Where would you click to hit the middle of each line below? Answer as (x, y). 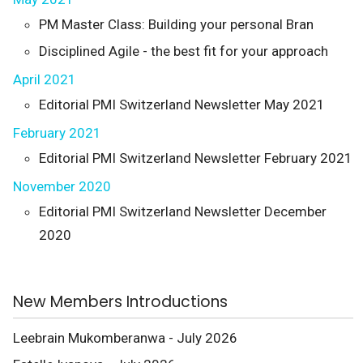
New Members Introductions (120, 302)
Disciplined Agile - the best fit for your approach (184, 51)
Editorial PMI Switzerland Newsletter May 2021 (182, 105)
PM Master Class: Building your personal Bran (176, 24)
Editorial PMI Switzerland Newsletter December (183, 211)
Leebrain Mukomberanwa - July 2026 (125, 338)
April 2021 (45, 79)
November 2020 (62, 186)
